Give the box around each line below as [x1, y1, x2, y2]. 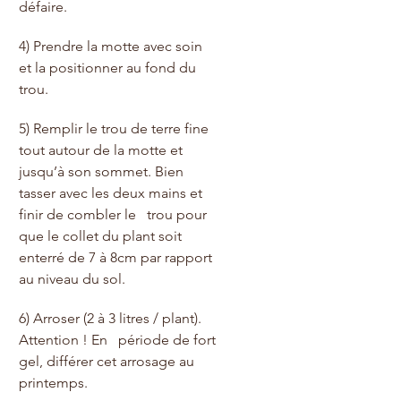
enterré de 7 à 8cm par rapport [19, 248, 216, 266]
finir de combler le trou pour [19, 205, 210, 223]
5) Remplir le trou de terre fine [19, 119, 212, 137]
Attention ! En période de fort [19, 330, 219, 348]
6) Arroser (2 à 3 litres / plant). [19, 309, 205, 327]
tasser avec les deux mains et [19, 183, 206, 201]
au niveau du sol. [19, 269, 125, 287]
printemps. [19, 373, 91, 391]
